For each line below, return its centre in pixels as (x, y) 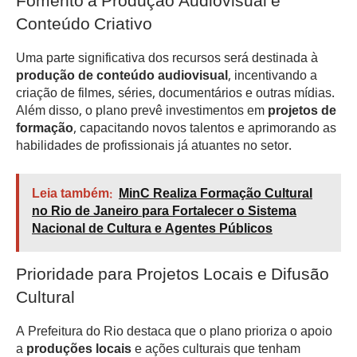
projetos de (302, 112)
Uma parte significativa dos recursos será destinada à (167, 59)
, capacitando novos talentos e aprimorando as (205, 129)
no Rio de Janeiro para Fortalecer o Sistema (164, 213)
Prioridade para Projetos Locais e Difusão (173, 277)
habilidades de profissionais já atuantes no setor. (154, 147)
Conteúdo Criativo (84, 26)
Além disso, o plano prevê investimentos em (142, 112)
